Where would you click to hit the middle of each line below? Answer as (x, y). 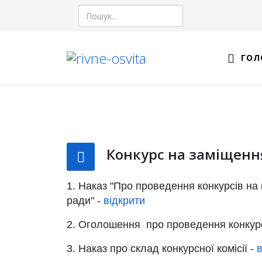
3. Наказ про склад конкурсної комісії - (162, 249)
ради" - (85, 201)
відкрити (124, 201)
